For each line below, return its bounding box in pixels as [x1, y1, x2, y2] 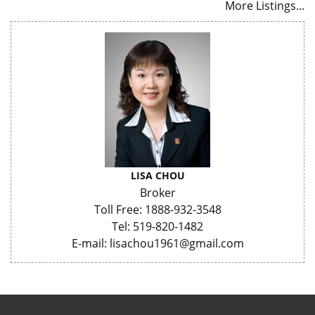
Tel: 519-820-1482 [112, 218, 203, 234]
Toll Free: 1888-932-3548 [94, 201, 221, 217]
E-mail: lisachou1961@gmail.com [71, 235, 244, 251]
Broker [139, 184, 176, 200]
